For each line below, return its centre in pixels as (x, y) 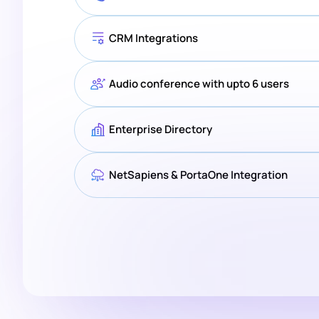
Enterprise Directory (161, 130)
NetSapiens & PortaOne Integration (198, 175)
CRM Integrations (153, 38)
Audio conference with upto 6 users (199, 84)
